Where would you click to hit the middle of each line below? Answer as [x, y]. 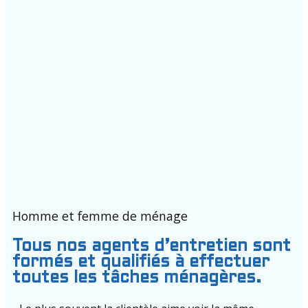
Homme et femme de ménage [100, 216]
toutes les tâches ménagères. [137, 279]
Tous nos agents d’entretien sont [152, 247]
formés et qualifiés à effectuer [141, 263]
